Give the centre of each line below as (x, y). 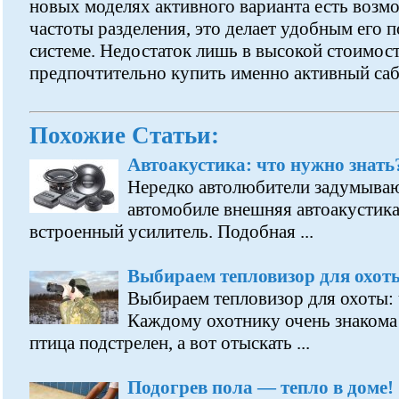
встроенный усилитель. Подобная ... (171, 232)
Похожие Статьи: (124, 135)
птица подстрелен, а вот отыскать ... (170, 343)
